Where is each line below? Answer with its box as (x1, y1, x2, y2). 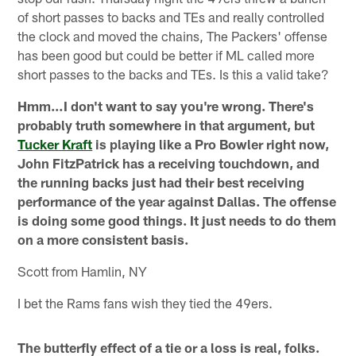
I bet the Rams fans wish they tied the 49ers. (17, 295, 273, 311)
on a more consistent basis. (17, 231, 189, 248)
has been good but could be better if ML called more (17, 47, 315, 64)
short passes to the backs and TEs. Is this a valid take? (17, 66, 330, 83)
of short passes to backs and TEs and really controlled (17, 9, 325, 25)
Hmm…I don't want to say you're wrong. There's (17, 98, 315, 114)
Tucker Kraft (17, 136, 93, 153)
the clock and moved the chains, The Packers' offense (17, 28, 328, 44)
